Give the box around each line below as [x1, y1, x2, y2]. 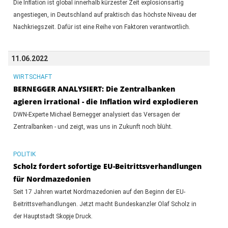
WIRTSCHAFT [13, 73, 52, 80]
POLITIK [13, 150, 36, 158]
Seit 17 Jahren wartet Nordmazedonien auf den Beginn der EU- [13, 188, 185, 195]
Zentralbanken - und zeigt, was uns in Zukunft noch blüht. [13, 123, 173, 130]
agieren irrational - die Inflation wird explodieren [13, 96, 198, 106]
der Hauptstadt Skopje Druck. [13, 212, 93, 220]
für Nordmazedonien [13, 174, 91, 184]
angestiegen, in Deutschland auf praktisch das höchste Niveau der [13, 11, 196, 18]
